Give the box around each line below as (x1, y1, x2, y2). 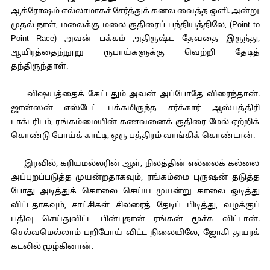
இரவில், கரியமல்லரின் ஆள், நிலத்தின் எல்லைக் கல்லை (10, 159, 260, 169)
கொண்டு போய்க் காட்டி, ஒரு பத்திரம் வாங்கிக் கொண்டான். (10, 131, 255, 141)
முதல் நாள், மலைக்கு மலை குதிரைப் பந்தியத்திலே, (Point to (10, 20, 260, 30)
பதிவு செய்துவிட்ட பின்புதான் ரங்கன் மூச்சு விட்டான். (10, 215, 260, 224)
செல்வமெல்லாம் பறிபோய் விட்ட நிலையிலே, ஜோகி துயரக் (10, 228, 260, 238)
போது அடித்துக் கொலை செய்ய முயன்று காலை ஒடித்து (10, 187, 260, 196)
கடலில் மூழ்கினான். (10, 242, 93, 252)
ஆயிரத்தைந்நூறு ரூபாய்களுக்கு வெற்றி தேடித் (10, 48, 260, 58)
